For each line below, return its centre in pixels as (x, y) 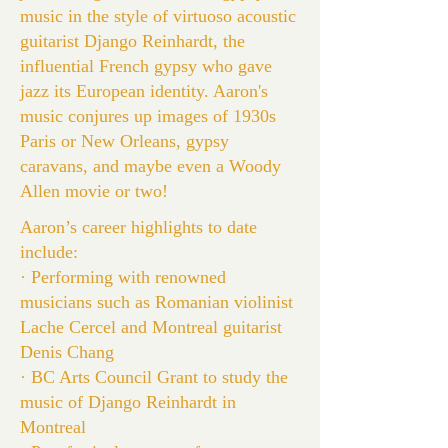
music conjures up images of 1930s (148, 116)
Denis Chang (67, 352)
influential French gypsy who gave (146, 66)
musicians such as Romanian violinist (156, 302)
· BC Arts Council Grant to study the (154, 377)
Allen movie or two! (94, 191)
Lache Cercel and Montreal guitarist (151, 327)
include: (49, 252)
